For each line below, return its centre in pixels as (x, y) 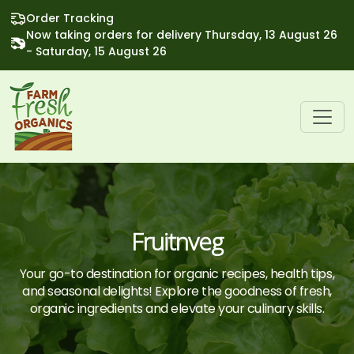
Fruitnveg (177, 241)
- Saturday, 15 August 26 (96, 51)
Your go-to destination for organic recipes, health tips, (177, 274)
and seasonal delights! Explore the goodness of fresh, (177, 291)
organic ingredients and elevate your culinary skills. (177, 309)
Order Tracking (70, 18)
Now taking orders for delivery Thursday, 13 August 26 (182, 35)
